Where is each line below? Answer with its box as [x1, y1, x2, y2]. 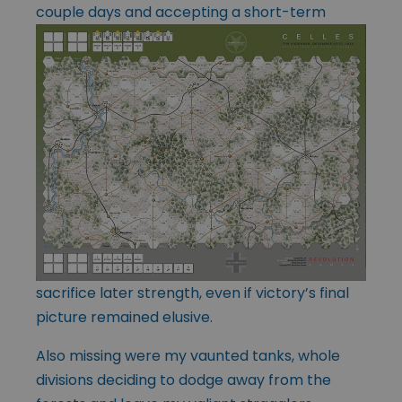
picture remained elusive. [36, 306, 213, 328]
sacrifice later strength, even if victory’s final [36, 282, 349, 303]
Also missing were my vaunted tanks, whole [36, 345, 340, 366]
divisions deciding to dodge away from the [36, 369, 331, 390]
